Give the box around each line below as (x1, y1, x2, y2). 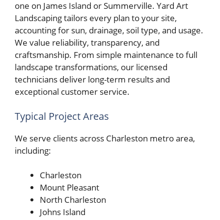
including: (15, 144, 51, 156)
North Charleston (40, 194, 106, 206)
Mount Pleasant (40, 182, 99, 193)
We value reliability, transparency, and (15, 37, 160, 49)
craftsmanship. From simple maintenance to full (15, 49, 197, 61)
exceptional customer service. (15, 86, 130, 98)
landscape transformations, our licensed (15, 61, 167, 73)
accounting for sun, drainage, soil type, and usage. (15, 25, 203, 36)
